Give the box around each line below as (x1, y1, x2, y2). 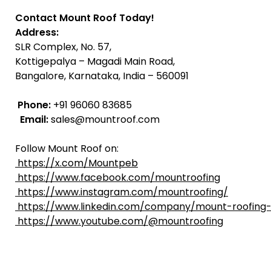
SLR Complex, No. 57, (15, 39, 111, 54)
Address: (15, 25, 59, 39)
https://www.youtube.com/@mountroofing (18, 214, 223, 228)
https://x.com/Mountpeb (18, 155, 138, 170)
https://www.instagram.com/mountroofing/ (18, 184, 228, 199)
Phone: (18, 97, 51, 112)
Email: (20, 112, 48, 126)
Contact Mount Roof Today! (15, 10, 154, 25)
